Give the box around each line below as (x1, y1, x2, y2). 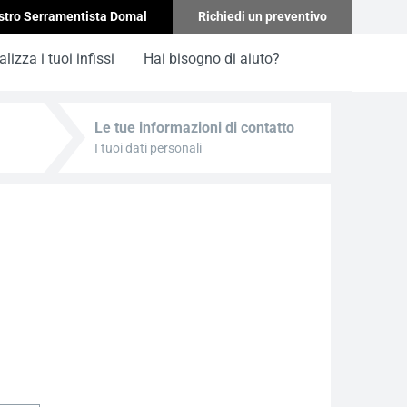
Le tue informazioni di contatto (94, 119, 294, 136)
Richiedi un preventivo (198, 9, 327, 24)
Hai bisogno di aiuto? (144, 50, 280, 67)
